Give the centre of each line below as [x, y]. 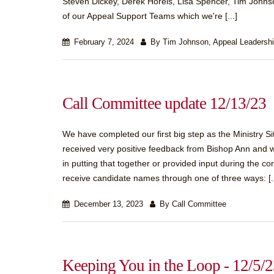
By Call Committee [192, 204]
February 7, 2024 [103, 42]
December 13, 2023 [107, 204]
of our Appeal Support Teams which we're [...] [150, 16]
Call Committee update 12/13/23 [164, 103]
